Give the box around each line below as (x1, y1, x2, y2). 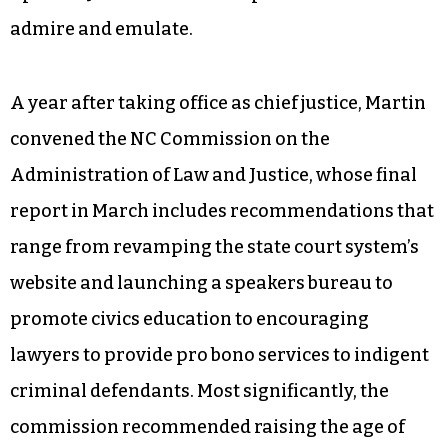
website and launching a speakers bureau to (10, 271, 393, 294)
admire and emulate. (10, 17, 193, 40)
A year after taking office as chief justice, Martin (10, 91, 426, 114)
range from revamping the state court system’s (10, 235, 419, 258)
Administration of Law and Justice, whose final (10, 163, 417, 186)
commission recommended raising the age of (10, 415, 405, 438)
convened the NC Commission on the (10, 127, 330, 150)
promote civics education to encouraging (10, 307, 369, 330)
